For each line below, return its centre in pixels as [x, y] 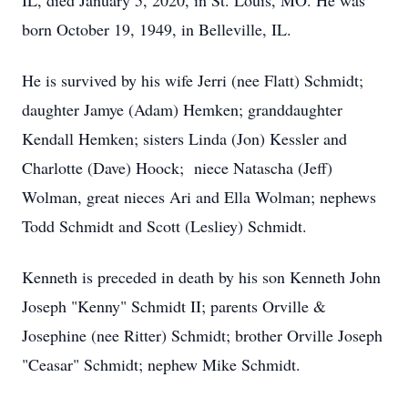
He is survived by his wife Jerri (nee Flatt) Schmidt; [193, 80]
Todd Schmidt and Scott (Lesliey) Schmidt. [164, 226]
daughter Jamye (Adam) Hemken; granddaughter [182, 109]
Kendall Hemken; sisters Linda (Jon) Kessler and [184, 138]
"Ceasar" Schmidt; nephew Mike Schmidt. [161, 364]
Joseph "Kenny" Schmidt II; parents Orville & [174, 306]
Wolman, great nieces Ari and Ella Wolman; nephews [199, 197]
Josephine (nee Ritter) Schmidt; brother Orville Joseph [202, 335]
